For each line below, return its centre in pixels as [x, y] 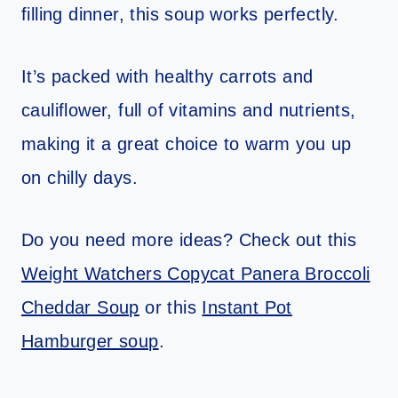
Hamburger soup [90, 341]
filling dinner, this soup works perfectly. [180, 14]
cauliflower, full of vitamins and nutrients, [189, 110]
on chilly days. [80, 177]
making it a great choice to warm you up [187, 143]
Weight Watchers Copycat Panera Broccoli [196, 273]
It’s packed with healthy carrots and [167, 76]
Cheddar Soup [80, 307]
